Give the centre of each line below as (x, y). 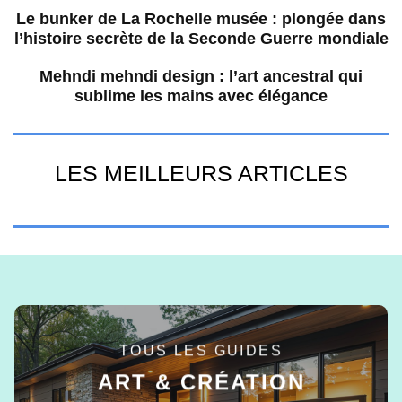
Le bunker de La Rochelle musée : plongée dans (201, 19)
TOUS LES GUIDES (201, 351)
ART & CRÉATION (201, 382)
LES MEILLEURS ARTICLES (201, 174)
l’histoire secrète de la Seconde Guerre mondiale (201, 39)
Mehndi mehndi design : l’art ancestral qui (201, 77)
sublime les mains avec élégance (201, 96)
